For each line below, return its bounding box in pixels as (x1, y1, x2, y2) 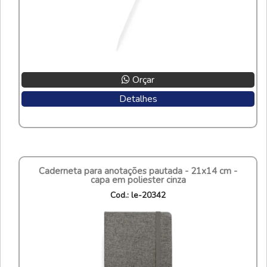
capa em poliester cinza (90, 173, 186, 186)
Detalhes (119, 92, 157, 105)
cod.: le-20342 (116, 189, 166, 201)
